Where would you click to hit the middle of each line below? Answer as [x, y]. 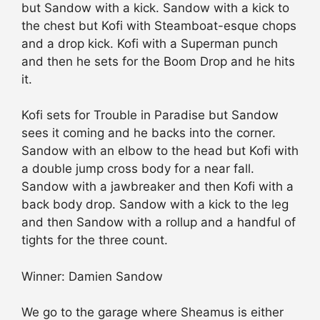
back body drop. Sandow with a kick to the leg [155, 205]
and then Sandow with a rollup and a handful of [159, 222]
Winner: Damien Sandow [92, 276]
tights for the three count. [95, 240]
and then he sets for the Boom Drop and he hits [158, 61]
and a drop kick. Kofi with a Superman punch [150, 43]
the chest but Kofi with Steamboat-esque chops [159, 25]
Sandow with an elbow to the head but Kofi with [160, 151]
